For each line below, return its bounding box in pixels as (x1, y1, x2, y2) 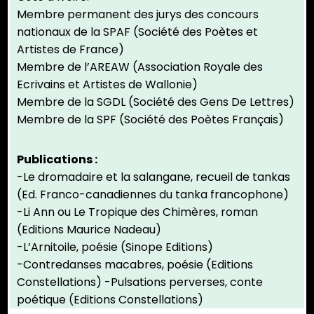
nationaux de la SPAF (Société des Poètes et (17, 24, 258, 41)
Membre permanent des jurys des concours (17, 6, 259, 23)
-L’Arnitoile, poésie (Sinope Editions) (17, 239, 213, 256)
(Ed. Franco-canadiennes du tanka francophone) (17, 186, 289, 203)
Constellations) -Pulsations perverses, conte (17, 274, 263, 291)
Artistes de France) (17, 41, 124, 58)
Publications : (17, 151, 97, 168)
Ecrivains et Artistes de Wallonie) (17, 76, 198, 93)
